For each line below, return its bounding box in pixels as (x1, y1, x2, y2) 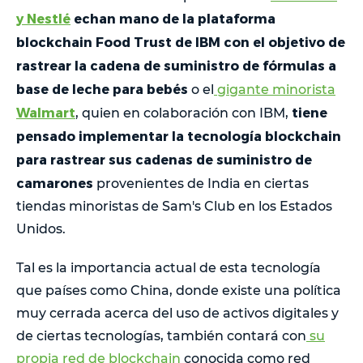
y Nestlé (16, 10, 70, 26)
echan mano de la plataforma (70, 10, 275, 26)
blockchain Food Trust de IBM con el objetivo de (16, 33, 345, 49)
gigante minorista (214, 81, 335, 97)
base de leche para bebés (16, 80, 191, 96)
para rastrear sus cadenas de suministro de (16, 151, 312, 167)
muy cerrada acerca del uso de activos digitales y (16, 305, 339, 321)
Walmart (16, 104, 75, 120)
